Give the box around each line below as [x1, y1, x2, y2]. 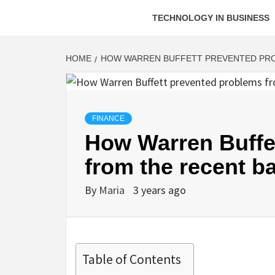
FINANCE [92, 114, 125, 123]
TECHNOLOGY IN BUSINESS [152, 13, 269, 23]
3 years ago [133, 183, 186, 198]
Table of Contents [82, 251, 181, 268]
